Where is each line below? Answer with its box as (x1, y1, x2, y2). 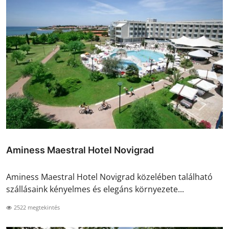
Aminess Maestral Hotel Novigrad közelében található (6, 171, 213, 183)
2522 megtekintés (12, 203, 60, 212)
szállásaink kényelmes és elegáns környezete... (6, 184, 184, 195)
